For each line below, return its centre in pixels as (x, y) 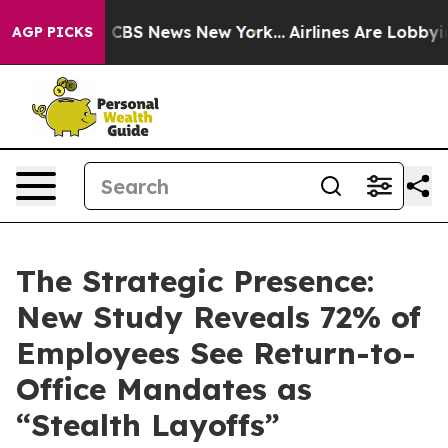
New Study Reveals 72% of (218, 317)
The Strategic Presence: (195, 281)
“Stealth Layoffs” (148, 425)
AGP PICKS (52, 32)
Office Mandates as (164, 389)
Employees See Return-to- (216, 353)
